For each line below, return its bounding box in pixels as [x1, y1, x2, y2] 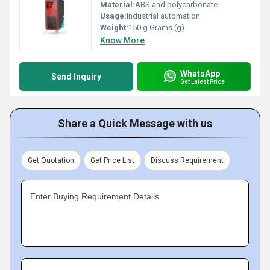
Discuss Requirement [151, 156, 224, 165]
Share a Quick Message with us [58, 117, 212, 130]
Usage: [100, 11, 127, 20]
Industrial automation [127, 11, 200, 20]
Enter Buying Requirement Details [30, 192, 159, 201]
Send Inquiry [51, 72, 101, 81]
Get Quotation [28, 156, 74, 165]
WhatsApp [180, 68, 220, 78]
